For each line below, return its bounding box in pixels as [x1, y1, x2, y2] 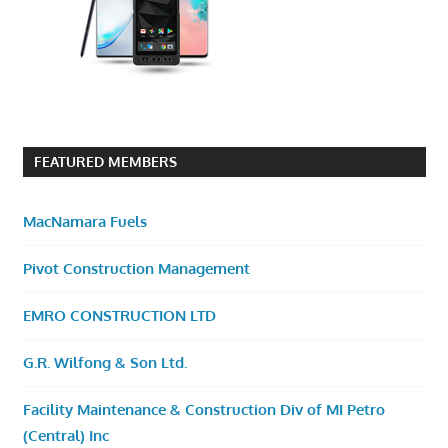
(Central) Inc [22, 426, 109, 446]
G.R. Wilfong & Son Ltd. [22, 353, 187, 373]
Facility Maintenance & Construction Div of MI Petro [22, 400, 385, 420]
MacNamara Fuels [22, 212, 147, 232]
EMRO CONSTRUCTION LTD [22, 306, 216, 326]
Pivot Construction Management [22, 259, 250, 279]
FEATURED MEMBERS [33, 153, 177, 171]
